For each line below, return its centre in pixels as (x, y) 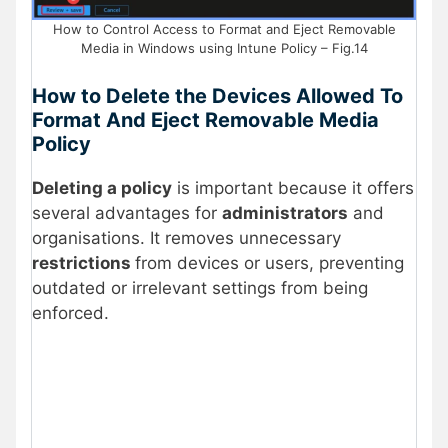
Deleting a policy (102, 187)
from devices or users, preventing (269, 262)
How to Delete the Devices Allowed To (217, 95)
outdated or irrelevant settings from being (200, 287)
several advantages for (127, 212)
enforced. (70, 312)
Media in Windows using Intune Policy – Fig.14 (224, 48)
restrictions (83, 262)
